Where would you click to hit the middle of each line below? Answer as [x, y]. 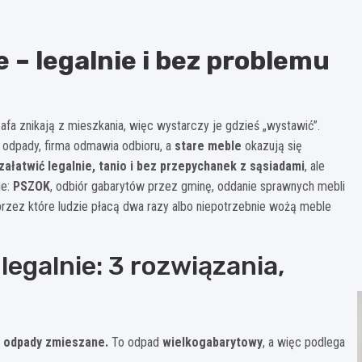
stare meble [208, 145]
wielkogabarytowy [213, 342]
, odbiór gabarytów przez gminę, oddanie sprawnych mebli [198, 186]
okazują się [272, 145]
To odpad [135, 342]
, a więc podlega [304, 342]
